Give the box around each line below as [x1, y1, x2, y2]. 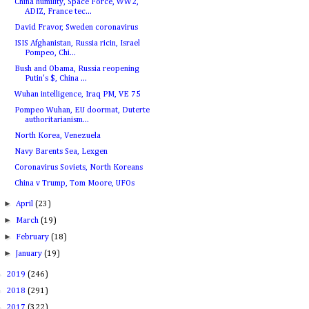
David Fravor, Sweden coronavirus [14, 23, 138, 32]
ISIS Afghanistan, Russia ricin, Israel [14, 39, 140, 48]
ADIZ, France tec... [24, 8, 92, 16]
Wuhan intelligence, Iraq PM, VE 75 [14, 90, 141, 99]
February [16, 233, 52, 241]
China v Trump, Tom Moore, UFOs [14, 179, 134, 188]
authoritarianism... [24, 116, 89, 124]
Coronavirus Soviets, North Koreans [14, 163, 143, 172]
